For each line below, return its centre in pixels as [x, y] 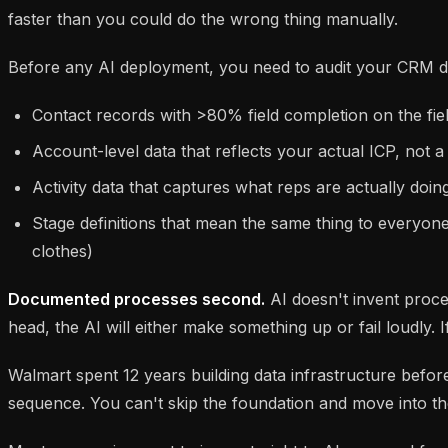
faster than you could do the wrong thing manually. [203, 18]
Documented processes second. [136, 298]
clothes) [62, 250]
